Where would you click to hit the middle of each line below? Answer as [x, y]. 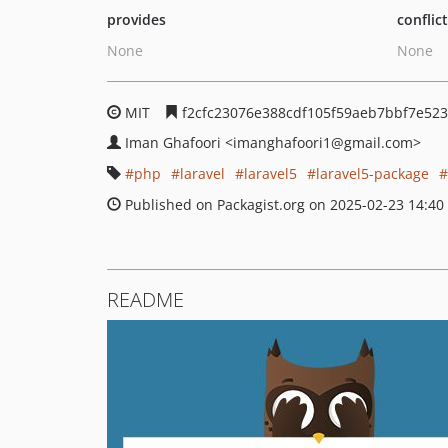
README [145, 299]
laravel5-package [372, 173]
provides [136, 19]
